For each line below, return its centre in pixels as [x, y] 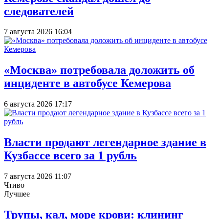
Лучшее [17, 194]
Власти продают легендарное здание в [105, 142]
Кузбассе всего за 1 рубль [70, 156]
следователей [39, 11]
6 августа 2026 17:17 [38, 104]
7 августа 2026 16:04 [38, 32]
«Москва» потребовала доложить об [99, 70]
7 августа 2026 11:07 [38, 176]
